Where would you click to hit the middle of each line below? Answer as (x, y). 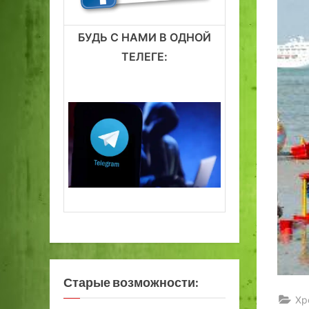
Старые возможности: (131, 282)
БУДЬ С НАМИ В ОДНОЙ (144, 37)
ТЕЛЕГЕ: (144, 56)
